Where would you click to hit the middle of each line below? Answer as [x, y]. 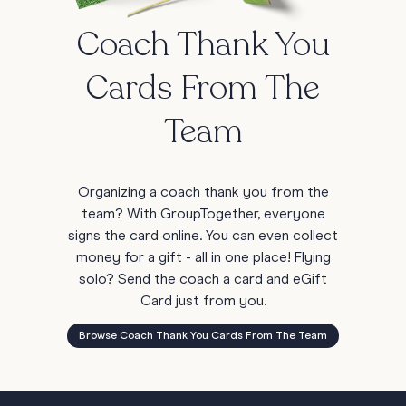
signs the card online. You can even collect [203, 237]
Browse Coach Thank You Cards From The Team [203, 337]
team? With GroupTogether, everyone [203, 215]
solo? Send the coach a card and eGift [203, 280]
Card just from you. [203, 302]
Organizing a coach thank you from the [203, 193]
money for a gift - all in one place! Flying [203, 259]
